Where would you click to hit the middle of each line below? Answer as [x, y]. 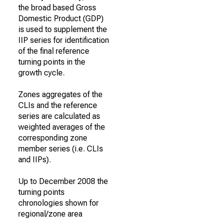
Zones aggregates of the [60, 94]
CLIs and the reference [58, 105]
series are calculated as [59, 116]
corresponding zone [53, 138]
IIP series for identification [64, 40]
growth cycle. [41, 73]
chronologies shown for [58, 203]
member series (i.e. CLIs [61, 149]
